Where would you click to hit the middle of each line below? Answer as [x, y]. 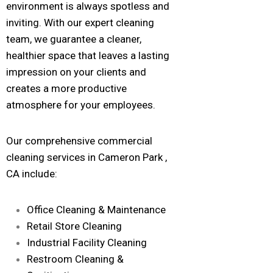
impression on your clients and [76, 72]
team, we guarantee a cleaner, [74, 39]
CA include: [32, 174]
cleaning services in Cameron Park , [87, 158]
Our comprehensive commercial [79, 141]
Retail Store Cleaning [74, 226]
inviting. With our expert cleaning [80, 23]
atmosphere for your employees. [81, 105]
